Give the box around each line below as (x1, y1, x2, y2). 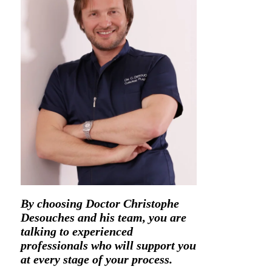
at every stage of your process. (20, 253, 172, 266)
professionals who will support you (20, 239, 196, 252)
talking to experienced (20, 225, 133, 238)
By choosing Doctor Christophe (20, 197, 179, 210)
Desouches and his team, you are (20, 211, 186, 224)
